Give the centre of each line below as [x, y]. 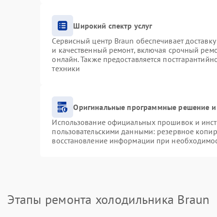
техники [66, 68]
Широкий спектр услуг [113, 25]
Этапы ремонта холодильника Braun [108, 199]
